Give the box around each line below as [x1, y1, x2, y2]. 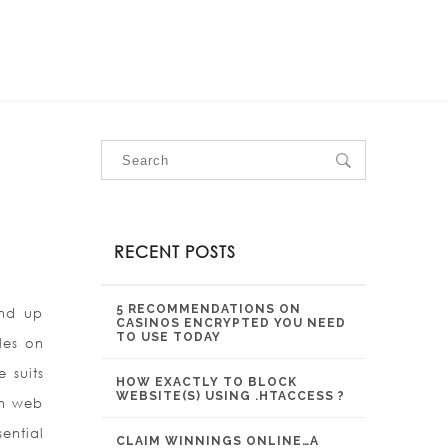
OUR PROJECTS [152, 33, 259, 50]
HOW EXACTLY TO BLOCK [116, 375, 297, 389]
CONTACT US [309, 33, 403, 50]
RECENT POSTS [114, 241, 236, 262]
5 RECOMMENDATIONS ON [116, 302, 301, 316]
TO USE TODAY [116, 330, 221, 344]
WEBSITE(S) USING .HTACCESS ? [116, 389, 345, 403]
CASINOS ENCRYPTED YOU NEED [116, 316, 346, 330]
